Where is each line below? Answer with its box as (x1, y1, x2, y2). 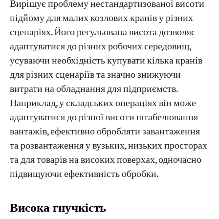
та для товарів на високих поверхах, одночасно (9, 152, 201, 169)
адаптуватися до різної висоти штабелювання (9, 109, 198, 126)
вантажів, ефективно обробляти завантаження (9, 124, 200, 140)
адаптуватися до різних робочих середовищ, (9, 39, 191, 55)
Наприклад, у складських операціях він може (9, 95, 196, 112)
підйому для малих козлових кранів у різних (9, 10, 193, 27)
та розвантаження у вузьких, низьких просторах (9, 138, 207, 154)
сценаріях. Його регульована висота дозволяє (9, 24, 196, 41)
